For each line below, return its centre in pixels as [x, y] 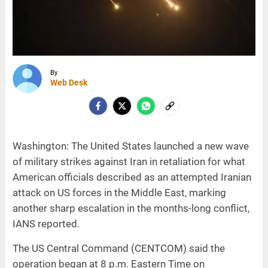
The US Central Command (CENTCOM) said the [118, 248]
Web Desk [68, 83]
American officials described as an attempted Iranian [132, 177]
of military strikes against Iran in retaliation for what [129, 161]
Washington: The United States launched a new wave [130, 146]
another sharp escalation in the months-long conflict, [131, 208]
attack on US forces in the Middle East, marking [119, 192]
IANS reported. [46, 223]
